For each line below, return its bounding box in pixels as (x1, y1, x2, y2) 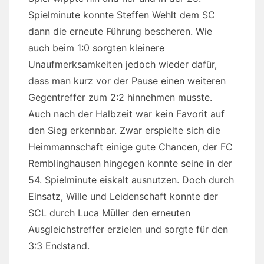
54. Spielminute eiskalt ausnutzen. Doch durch (28, 174, 234, 186)
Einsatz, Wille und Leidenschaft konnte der (28, 190, 218, 203)
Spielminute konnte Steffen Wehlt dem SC (28, 9, 215, 21)
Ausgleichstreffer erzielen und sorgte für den (28, 223, 228, 236)
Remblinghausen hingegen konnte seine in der (28, 157, 232, 170)
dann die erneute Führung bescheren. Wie (28, 25, 212, 38)
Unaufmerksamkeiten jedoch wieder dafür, (28, 58, 217, 71)
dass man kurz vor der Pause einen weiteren (28, 75, 226, 87)
